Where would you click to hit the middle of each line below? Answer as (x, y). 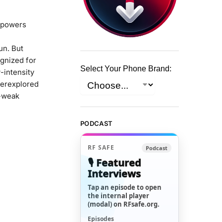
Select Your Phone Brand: (126, 69)
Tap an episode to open (125, 187)
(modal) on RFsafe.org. (124, 204)
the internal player (119, 195)
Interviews (114, 173)
